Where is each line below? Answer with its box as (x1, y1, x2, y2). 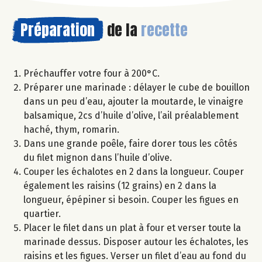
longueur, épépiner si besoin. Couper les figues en (23, 194, 239, 206)
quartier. (23, 208, 61, 220)
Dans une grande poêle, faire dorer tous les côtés (23, 138, 237, 150)
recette (141, 18, 188, 42)
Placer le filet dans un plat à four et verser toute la (23, 222, 241, 234)
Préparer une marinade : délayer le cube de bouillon (23, 82, 250, 94)
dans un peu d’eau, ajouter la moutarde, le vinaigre (23, 96, 243, 108)
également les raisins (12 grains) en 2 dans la (23, 180, 216, 192)
